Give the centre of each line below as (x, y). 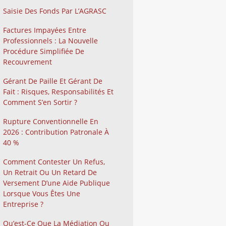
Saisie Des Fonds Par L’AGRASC (55, 11)
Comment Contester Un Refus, (54, 161)
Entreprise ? (23, 204)
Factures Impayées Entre (45, 30)
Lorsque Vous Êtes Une (42, 193)
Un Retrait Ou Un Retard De (50, 172)
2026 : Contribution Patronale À (56, 132)
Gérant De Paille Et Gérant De (53, 81)
